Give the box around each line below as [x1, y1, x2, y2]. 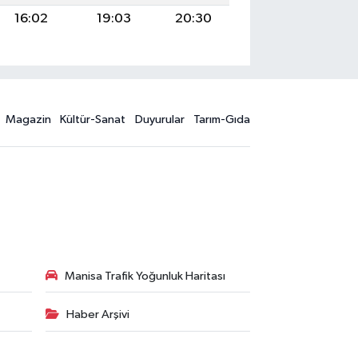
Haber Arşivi [66, 308, 129, 321]
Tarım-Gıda [193, 113, 251, 125]
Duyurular [134, 113, 185, 125]
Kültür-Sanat [60, 113, 126, 125]
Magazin [5, 113, 51, 125]
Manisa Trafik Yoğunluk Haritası [64, 269, 225, 282]
